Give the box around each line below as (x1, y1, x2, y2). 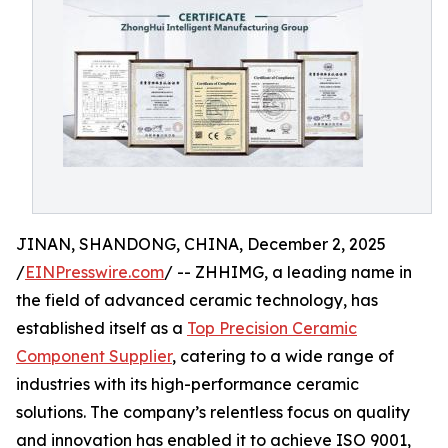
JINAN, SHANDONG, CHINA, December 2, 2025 (16, 234, 386, 254)
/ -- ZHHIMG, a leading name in (164, 262, 412, 282)
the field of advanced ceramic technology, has (16, 290, 378, 310)
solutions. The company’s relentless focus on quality (16, 402, 410, 422)
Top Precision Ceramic (187, 318, 357, 338)
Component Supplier (16, 346, 172, 366)
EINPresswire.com (25, 262, 164, 282)
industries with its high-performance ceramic (16, 374, 359, 394)
